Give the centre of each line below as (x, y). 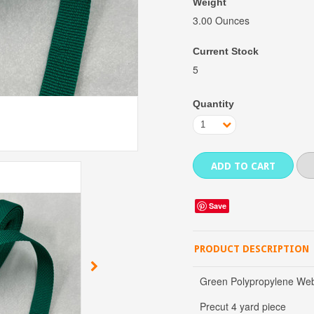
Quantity (213, 103)
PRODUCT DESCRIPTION (252, 248)
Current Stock (226, 51)
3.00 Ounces (221, 20)
